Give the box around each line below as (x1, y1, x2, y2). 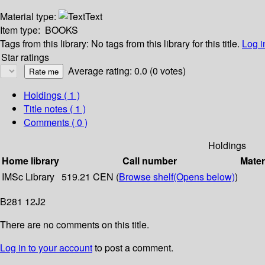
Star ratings (1, 50, 49, 64)
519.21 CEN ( (62, 170, 119, 184)
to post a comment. (92, 241, 173, 255)
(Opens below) (173, 170, 235, 184)
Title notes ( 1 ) (24, 102, 86, 116)
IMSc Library (2, 170, 54, 184)
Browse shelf (119, 170, 173, 184)
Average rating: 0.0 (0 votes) (68, 64, 186, 78)
